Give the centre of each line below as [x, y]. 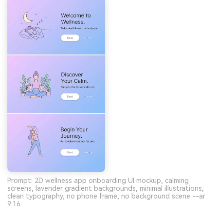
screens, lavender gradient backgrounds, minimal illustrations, [106, 189]
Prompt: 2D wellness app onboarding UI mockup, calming [98, 181]
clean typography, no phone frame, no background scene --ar [106, 196]
